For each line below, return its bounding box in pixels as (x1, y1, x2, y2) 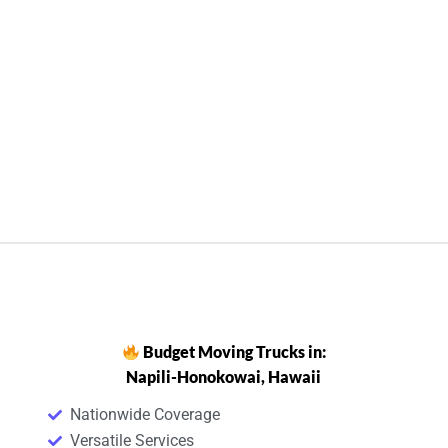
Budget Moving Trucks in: (140, 341, 327, 361)
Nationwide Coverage (70, 404, 221, 424)
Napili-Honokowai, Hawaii (126, 366, 322, 386)
